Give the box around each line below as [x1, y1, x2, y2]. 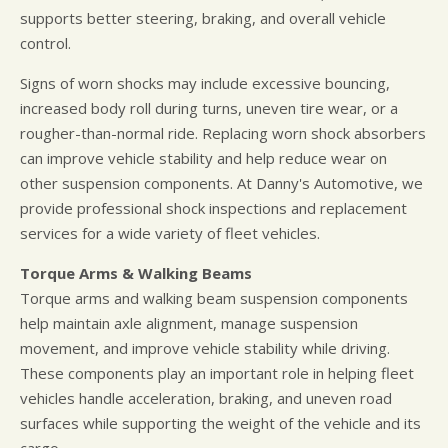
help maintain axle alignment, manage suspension [20, 313, 358, 334]
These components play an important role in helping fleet [20, 363, 414, 384]
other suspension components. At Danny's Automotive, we [20, 173, 423, 194]
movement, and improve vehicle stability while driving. [20, 338, 390, 359]
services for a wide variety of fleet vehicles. [20, 223, 320, 244]
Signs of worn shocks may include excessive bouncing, [20, 73, 390, 94]
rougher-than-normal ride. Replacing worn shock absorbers [20, 123, 426, 144]
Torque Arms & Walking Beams [20, 263, 252, 284]
